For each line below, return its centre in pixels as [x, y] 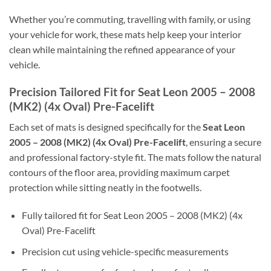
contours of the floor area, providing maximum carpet [119, 172]
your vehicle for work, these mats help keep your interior [125, 34]
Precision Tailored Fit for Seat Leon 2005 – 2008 [132, 91]
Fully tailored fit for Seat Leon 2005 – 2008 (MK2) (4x [132, 215]
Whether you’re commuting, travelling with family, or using [130, 19]
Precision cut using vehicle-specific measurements [125, 251]
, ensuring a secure [224, 142]
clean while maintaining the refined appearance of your [122, 49]
